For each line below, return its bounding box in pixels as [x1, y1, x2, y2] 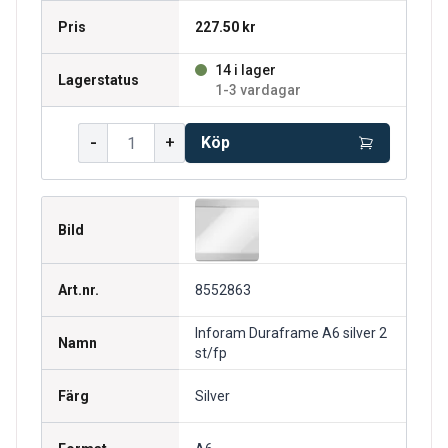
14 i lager [215, 62, 276, 78]
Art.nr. [58, 282, 99, 298]
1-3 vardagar [215, 82, 301, 98]
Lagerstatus [58, 72, 139, 88]
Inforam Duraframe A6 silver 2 [195, 325, 387, 341]
